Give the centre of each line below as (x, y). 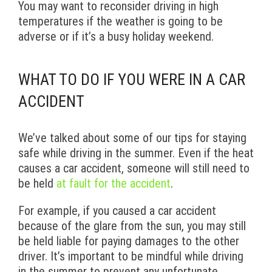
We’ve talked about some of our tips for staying (132, 138)
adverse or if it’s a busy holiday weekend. (116, 37)
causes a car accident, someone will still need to (134, 168)
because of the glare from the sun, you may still (132, 226)
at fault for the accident (114, 184)
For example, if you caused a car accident (117, 211)
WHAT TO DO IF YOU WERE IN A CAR (132, 80)
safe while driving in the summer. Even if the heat (136, 153)
